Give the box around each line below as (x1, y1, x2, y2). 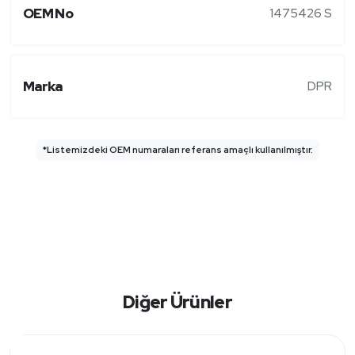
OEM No (23, 4, 73, 22)
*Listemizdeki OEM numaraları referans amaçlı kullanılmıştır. (42, 143, 313, 155)
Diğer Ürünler (123, 290, 232, 314)
